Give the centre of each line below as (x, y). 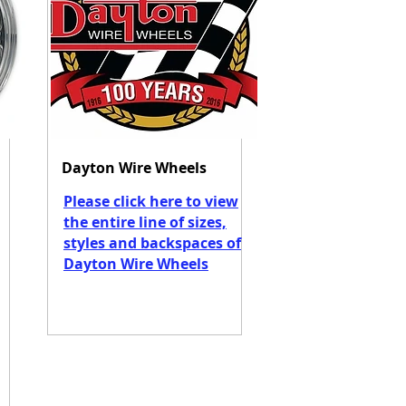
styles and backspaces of (152, 243)
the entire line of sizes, (145, 222)
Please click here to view (150, 201)
